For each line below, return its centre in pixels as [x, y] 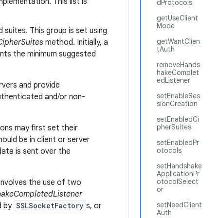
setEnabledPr [178, 143]
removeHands [178, 65]
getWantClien [178, 41]
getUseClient [177, 18]
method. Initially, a [76, 42]
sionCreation [177, 104]
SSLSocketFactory [50, 206]
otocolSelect [178, 182]
